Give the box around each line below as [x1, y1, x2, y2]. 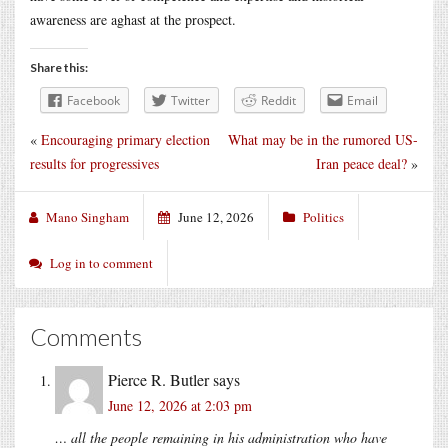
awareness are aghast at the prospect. [30, 9, 236, 29]
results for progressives [30, 153, 159, 173]
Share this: [30, 59, 88, 75]
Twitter [171, 91, 210, 109]
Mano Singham [46, 207, 129, 226]
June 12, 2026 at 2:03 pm [108, 395, 252, 415]
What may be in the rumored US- [228, 129, 418, 149]
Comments [30, 321, 142, 351]
